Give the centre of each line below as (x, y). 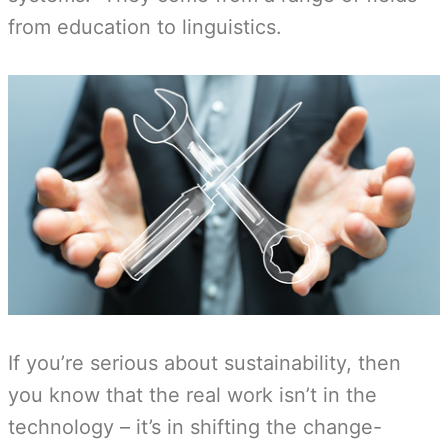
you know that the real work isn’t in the (192, 395)
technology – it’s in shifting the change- (195, 427)
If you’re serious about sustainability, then (204, 363)
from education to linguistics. (145, 27)
